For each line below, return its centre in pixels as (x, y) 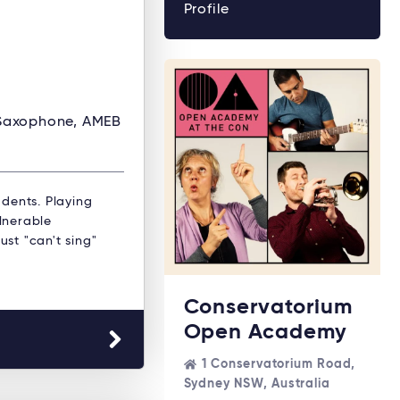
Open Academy (266, 332)
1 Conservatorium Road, (279, 364)
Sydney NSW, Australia (257, 383)
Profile (207, 9)
